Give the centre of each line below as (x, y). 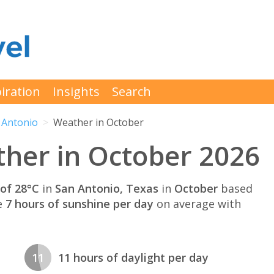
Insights (76, 91)
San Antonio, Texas (107, 188)
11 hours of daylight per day (134, 258)
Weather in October (98, 123)
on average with (197, 203)
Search (131, 91)
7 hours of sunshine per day (80, 203)
